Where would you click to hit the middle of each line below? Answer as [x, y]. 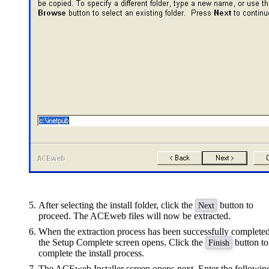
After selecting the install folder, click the [117, 205]
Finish [219, 243]
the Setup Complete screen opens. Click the [122, 243]
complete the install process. [91, 253]
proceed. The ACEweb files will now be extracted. [134, 216]
